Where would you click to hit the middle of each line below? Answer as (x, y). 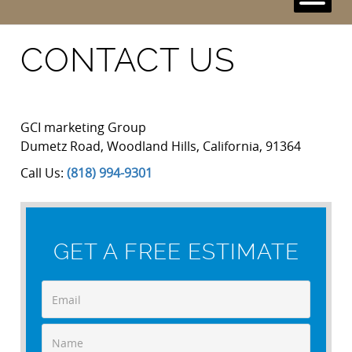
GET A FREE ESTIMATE (176, 252)
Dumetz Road (61, 146)
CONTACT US (128, 60)
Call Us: (44, 173)
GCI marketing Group (84, 127)
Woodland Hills (152, 146)
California (231, 146)
